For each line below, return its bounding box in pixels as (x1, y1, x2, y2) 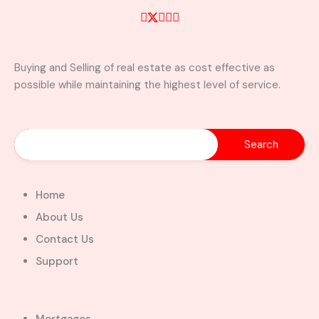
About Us (36, 210, 83, 224)
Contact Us (36, 232, 94, 246)
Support (36, 254, 78, 268)
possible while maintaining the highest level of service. (14, 78, 281, 92)
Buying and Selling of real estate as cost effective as (14, 61, 275, 75)
